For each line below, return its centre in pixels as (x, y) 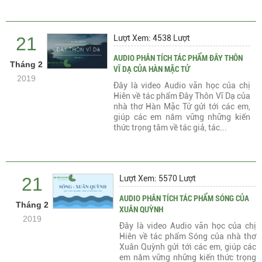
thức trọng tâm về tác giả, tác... (170, 127)
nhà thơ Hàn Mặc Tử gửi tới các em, (182, 106)
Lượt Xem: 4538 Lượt (152, 38)
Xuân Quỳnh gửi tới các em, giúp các (188, 247)
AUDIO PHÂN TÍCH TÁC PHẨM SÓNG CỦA (185, 198)
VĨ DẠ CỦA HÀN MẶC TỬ (152, 69)
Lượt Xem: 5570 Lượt (158, 178)
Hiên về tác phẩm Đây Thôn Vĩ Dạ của (182, 96)
